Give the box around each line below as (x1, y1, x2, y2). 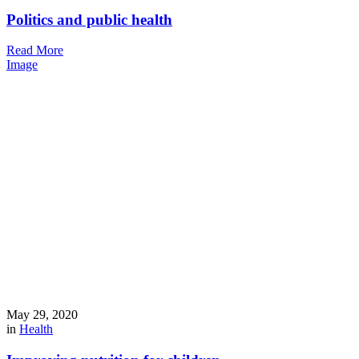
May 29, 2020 (6, 308, 78, 322)
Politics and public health (6, 10, 172, 28)
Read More (6, 43, 63, 58)
